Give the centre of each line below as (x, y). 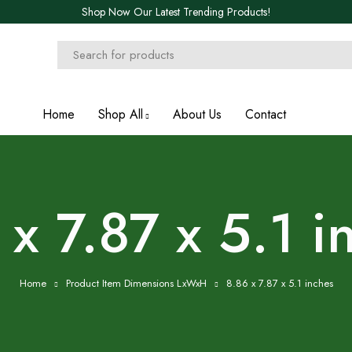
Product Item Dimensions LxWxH (136, 283)
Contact (266, 114)
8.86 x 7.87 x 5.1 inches (279, 283)
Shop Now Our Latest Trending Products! (176, 12)
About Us (197, 114)
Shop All (121, 114)
